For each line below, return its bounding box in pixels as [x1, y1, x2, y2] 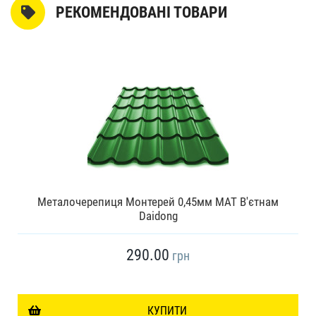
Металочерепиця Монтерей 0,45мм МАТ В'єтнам [37, 195, 279, 209]
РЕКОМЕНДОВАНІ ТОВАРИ [56, 3, 227, 21]
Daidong [138, 209, 178, 224]
